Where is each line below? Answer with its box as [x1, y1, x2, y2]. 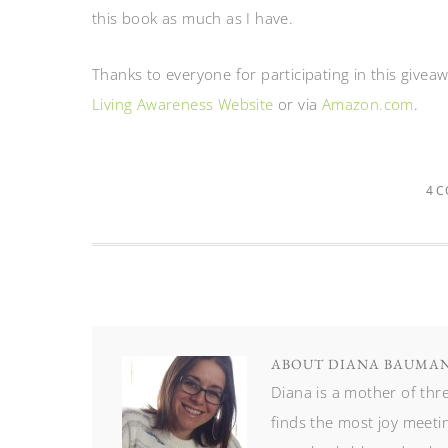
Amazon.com [321, 94, 414, 114]
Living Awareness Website [92, 94, 274, 114]
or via [273, 94, 322, 114]
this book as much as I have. [92, 8, 294, 28]
